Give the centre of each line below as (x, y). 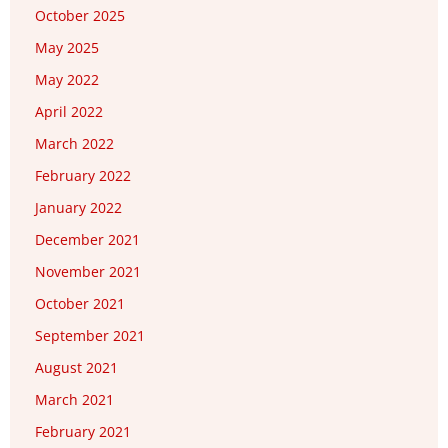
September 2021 (90, 336)
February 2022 (83, 176)
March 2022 (74, 144)
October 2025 (80, 16)
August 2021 (76, 368)
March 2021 (74, 400)
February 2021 (83, 432)
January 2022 (78, 208)
